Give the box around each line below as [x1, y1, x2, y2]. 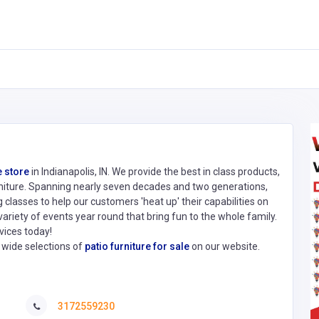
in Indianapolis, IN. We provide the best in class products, [29, 166, 280, 178]
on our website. [189, 241, 260, 253]
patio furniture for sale [85, 241, 189, 253]
